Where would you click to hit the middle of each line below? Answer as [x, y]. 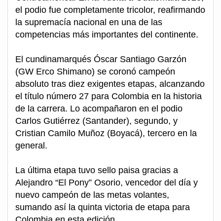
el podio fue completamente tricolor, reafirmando [110, 10]
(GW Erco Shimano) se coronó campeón [95, 72]
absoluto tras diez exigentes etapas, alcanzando [110, 84]
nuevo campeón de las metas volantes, [92, 195]
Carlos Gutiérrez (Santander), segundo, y [96, 121]
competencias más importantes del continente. [107, 35]
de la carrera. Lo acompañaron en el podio [99, 109]
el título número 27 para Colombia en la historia [109, 96]
